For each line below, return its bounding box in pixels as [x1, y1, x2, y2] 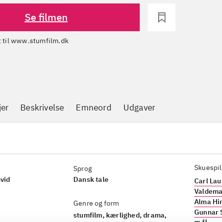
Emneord [76, 102, 111, 113]
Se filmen [24, 10, 68, 24]
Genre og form [73, 199, 119, 208]
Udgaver [123, 102, 156, 113]
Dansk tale [73, 175, 109, 184]
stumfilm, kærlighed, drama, [73, 211, 167, 220]
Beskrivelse [20, 102, 64, 113]
